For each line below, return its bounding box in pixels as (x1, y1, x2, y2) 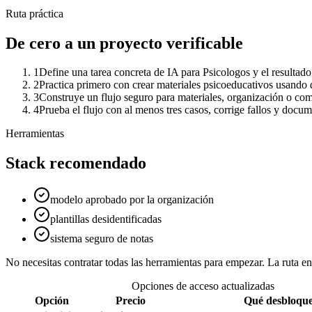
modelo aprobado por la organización (50, 194, 214, 206)
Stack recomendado (6, 154, 146, 173)
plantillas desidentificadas (50, 213, 162, 226)
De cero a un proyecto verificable (6, 33, 243, 52)
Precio (115, 295, 146, 307)
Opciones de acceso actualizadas (131, 280, 274, 292)
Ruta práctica (6, 7, 63, 19)
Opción (35, 295, 69, 307)
